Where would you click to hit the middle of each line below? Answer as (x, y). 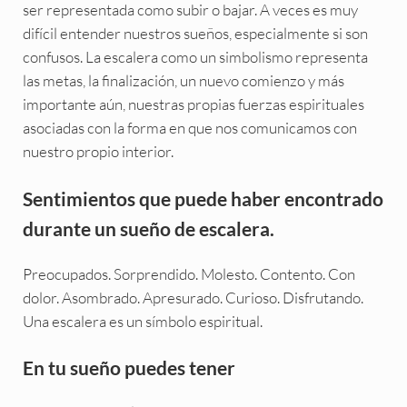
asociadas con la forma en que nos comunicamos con (189, 128)
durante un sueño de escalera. (148, 228)
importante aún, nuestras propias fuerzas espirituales (193, 104)
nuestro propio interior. (98, 152)
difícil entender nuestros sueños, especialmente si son (195, 34)
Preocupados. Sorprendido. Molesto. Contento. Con (189, 273)
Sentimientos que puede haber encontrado (203, 198)
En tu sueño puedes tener (129, 367)
